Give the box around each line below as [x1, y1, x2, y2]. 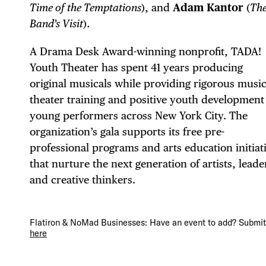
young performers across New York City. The [30, 109, 248, 122]
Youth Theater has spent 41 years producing [30, 61, 243, 74]
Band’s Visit [30, 17, 83, 30]
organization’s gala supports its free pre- [30, 125, 224, 138]
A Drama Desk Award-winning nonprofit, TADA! [30, 45, 261, 58]
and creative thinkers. [30, 173, 135, 186]
